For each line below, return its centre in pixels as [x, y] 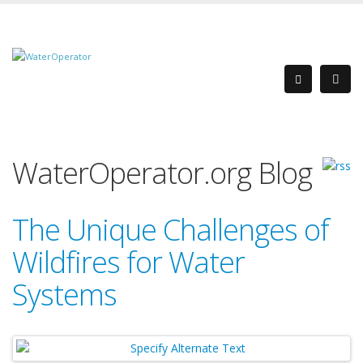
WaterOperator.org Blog [162, 173]
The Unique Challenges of [171, 230]
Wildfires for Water [128, 262]
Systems [64, 295]
